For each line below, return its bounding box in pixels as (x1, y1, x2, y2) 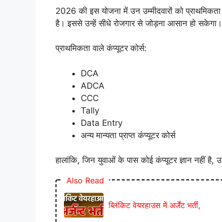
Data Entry (81, 117, 122, 128)
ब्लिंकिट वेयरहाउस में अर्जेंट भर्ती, (109, 200, 200, 210)
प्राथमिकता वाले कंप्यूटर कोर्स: (55, 43, 147, 54)
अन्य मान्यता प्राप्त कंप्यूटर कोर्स (81, 130, 175, 140)
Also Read (66, 175, 104, 185)
